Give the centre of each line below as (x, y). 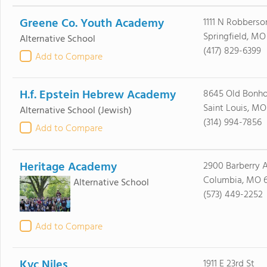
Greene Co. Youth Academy (91, 24)
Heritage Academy (68, 167)
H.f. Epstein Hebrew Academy (97, 95)
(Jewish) (114, 111)
